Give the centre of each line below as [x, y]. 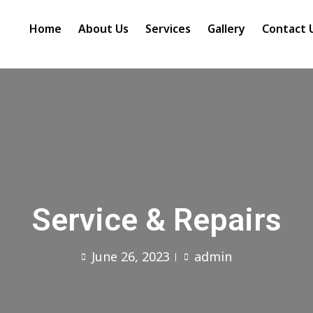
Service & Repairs [156, 220]
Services [168, 29]
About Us [104, 29]
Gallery [227, 29]
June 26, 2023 [132, 256]
